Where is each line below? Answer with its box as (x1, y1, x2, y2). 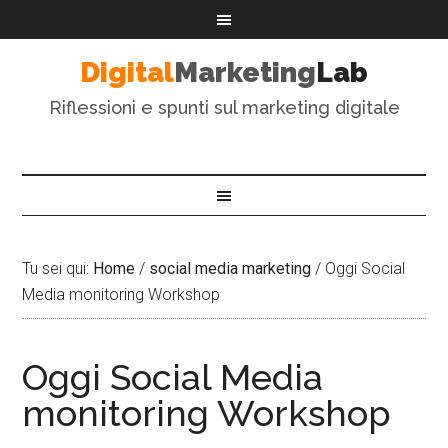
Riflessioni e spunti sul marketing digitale (48, 97, 400, 118)
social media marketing (149, 259, 312, 278)
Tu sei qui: (22, 259, 94, 278)
